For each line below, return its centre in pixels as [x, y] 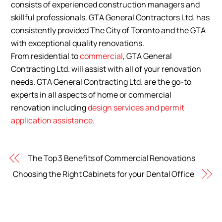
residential [50, 56]
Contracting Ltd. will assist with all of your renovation [106, 69]
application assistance [52, 120]
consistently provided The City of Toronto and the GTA [109, 30]
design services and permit [136, 107]
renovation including [50, 107]
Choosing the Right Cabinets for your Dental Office [104, 174]
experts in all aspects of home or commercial [91, 94]
